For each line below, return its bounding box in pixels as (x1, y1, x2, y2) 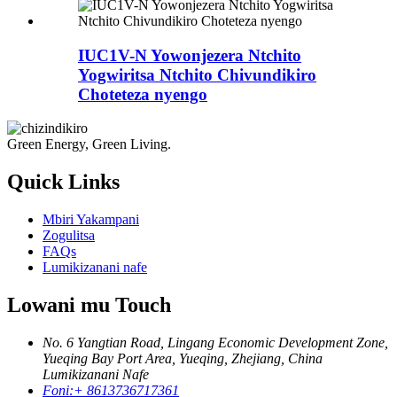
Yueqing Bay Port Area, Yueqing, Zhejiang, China (43, 351, 323, 367)
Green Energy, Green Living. (7, 136, 171, 152)
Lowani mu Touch (7, 293, 171, 317)
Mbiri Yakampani (43, 212, 139, 228)
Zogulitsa (43, 228, 95, 244)
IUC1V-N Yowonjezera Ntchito (78, 45, 301, 65)
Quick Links (7, 170, 120, 194)
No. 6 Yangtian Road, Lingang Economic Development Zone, (43, 335, 388, 351)
